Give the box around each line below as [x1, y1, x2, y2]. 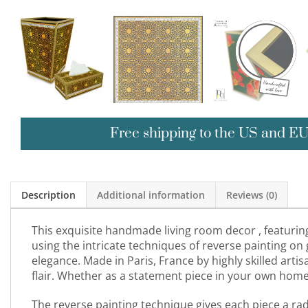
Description [21, 188, 76, 202]
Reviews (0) [226, 188, 277, 202]
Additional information [97, 188, 205, 202]
